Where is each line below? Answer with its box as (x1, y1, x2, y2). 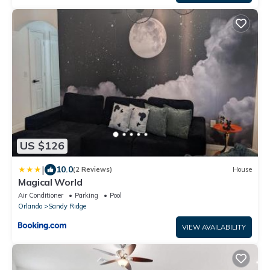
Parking (75, 190, 98, 199)
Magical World (18, 175, 83, 188)
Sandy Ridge (48, 201, 86, 210)
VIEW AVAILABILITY (182, 222, 246, 231)
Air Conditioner (18, 190, 63, 199)
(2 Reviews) (73, 165, 112, 174)
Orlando (18, 201, 42, 210)
